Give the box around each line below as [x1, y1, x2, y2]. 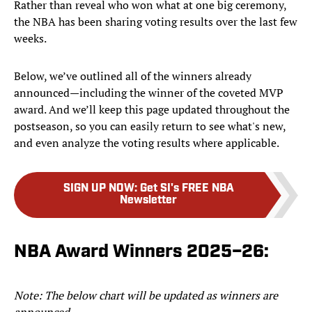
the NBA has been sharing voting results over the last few [14, 14, 297, 30]
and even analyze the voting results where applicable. [14, 135, 279, 151]
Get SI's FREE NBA [139, 183, 234, 195]
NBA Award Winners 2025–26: [14, 243, 269, 263]
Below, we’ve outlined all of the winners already [14, 68, 251, 84]
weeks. [14, 31, 47, 47]
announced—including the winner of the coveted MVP [14, 85, 283, 101]
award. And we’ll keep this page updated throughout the [14, 102, 290, 118]
